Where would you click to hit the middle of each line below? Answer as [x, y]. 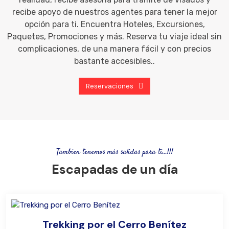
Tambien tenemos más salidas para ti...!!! [114, 152]
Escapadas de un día [114, 170]
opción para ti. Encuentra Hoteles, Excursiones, [114, 25]
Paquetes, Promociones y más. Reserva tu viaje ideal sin [114, 37]
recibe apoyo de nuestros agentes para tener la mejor [114, 12]
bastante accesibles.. [114, 61]
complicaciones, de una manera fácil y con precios [114, 49]
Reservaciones [110, 86]
